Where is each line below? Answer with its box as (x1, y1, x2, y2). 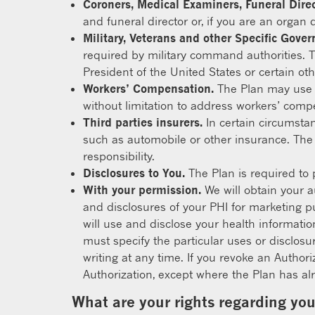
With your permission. (83, 183, 201, 197)
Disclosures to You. (83, 166, 185, 180)
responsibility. (83, 149, 155, 163)
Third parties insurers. (83, 115, 202, 129)
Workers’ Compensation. (83, 82, 214, 96)
